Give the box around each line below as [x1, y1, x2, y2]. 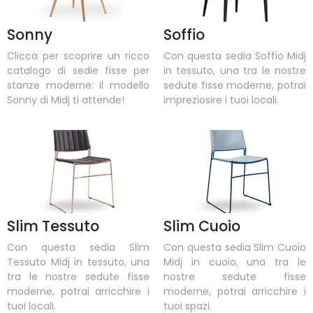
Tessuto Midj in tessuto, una [7, 254, 150, 269]
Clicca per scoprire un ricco [7, 49, 150, 64]
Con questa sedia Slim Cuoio [163, 240, 306, 254]
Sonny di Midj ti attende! [7, 93, 124, 108]
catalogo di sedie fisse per [7, 64, 150, 78]
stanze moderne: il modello [7, 78, 150, 93]
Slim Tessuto [7, 215, 99, 236]
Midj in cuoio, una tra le [163, 254, 306, 269]
